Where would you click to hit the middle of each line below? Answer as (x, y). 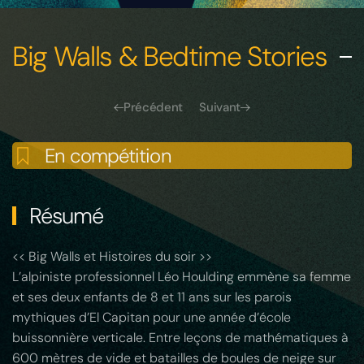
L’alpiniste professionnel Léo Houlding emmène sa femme (182, 277)
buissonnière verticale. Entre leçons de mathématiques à (180, 338)
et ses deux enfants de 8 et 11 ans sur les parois (152, 297)
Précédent (153, 108)
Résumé (64, 216)
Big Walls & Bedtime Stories (170, 57)
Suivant (220, 108)
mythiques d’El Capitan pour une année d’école (152, 318)
